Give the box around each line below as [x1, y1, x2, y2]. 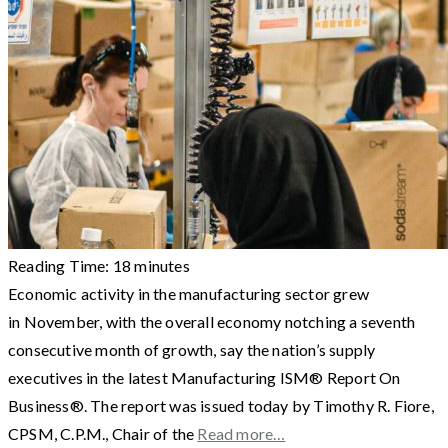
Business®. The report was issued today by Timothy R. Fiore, [8, 395, 434, 415]
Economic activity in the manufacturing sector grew [8, 283, 370, 303]
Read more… [197, 423, 286, 443]
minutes [134, 255, 190, 275]
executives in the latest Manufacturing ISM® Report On [8, 367, 401, 387]
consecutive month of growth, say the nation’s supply [8, 339, 376, 359]
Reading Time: [8, 255, 113, 275]
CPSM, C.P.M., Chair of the [8, 423, 198, 443]
